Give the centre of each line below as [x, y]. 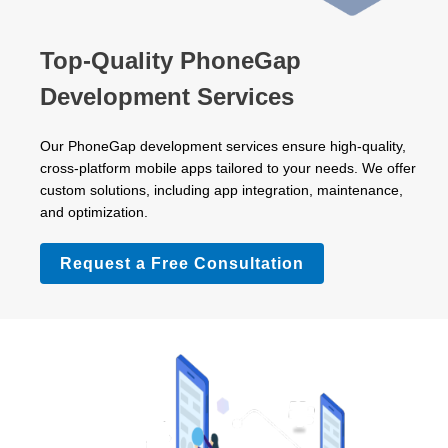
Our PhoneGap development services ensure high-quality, [222, 145]
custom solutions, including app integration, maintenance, [221, 189]
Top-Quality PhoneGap [170, 60]
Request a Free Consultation [181, 263]
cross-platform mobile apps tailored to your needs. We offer [227, 167]
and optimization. [93, 211]
